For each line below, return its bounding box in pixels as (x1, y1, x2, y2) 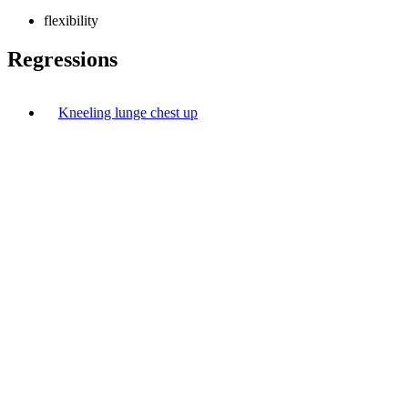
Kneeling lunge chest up (58, 104, 198, 120)
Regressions (7, 46, 117, 71)
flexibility (44, 12, 98, 28)
